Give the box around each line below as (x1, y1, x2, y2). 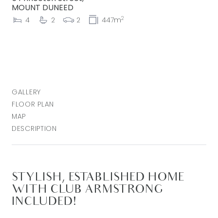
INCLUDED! (12, 196, 76, 209)
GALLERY (12, 87, 41, 97)
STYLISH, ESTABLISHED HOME (12, 171, 184, 185)
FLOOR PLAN (12, 99, 54, 109)
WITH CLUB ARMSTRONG (12, 183, 163, 197)
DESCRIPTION (12, 124, 57, 133)
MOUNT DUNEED (12, 2, 73, 13)
